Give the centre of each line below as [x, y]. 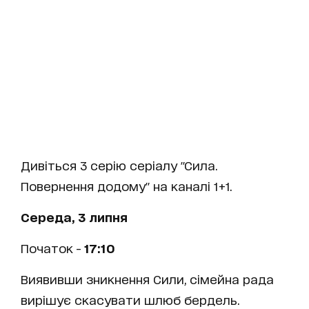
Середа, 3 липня [74, 216]
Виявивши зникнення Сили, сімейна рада [147, 278]
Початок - [52, 247]
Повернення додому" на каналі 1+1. [126, 185]
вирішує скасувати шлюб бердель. [130, 299]
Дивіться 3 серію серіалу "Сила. [119, 165]
